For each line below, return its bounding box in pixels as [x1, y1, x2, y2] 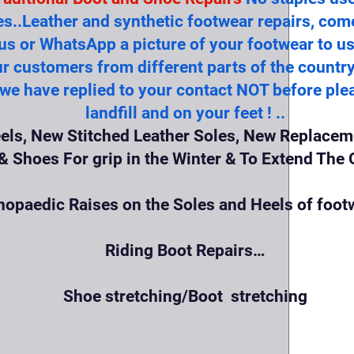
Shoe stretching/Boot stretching [62, 287, 307, 306]
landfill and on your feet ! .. [85, 104, 285, 122]
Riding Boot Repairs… [104, 241, 265, 260]
